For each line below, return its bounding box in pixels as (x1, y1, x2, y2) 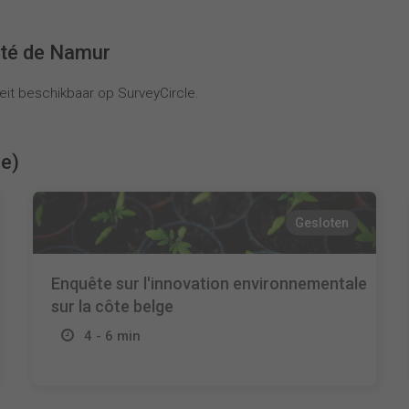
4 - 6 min (83, 328, 141, 344)
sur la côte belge (50, 297, 173, 316)
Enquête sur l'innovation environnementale (50, 274, 367, 293)
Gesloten (295, 215, 350, 230)
